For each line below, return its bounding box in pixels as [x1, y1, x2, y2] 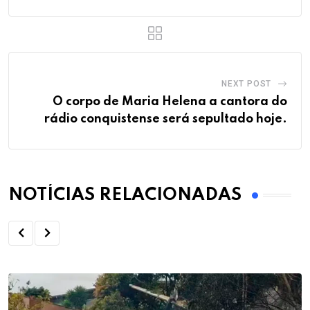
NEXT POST [221, 78, 272, 89]
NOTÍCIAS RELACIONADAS [8, 186, 241, 204]
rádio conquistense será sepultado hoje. [44, 112, 287, 125]
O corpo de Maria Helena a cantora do [53, 95, 287, 108]
